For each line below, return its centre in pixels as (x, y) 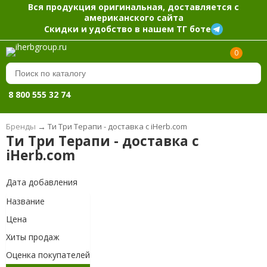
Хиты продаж (32, 237)
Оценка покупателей (48, 255)
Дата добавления (41, 182)
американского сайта (133, 17)
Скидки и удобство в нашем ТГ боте (128, 29)
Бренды (21, 127)
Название (25, 201)
